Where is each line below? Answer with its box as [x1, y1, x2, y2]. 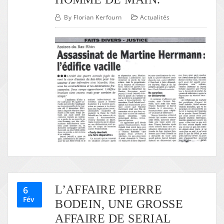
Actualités [140, 12, 170, 21]
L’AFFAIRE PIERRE [55, 182, 162, 196]
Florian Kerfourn [73, 12, 122, 21]
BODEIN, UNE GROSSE [55, 197, 183, 211]
